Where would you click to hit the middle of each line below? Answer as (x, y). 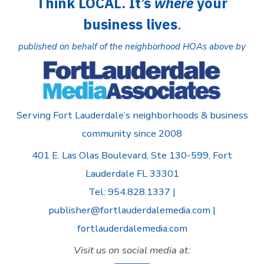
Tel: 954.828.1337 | (132, 192)
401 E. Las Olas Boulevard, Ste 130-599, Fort (132, 155)
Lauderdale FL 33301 (132, 173)
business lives (130, 24)
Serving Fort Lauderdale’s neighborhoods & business (132, 115)
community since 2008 (132, 133)
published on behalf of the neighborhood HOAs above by (132, 46)
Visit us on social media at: (132, 250)
